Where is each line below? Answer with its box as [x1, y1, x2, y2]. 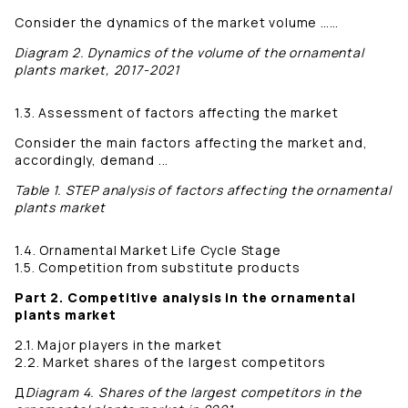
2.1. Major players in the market [15, 336, 226, 354]
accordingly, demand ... [15, 151, 169, 169]
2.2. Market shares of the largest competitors [15, 353, 330, 372]
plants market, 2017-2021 [15, 61, 180, 79]
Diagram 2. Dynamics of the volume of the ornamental [15, 44, 364, 62]
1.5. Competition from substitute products [15, 259, 301, 277]
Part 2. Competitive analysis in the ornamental [15, 289, 356, 307]
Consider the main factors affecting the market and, [15, 134, 368, 152]
